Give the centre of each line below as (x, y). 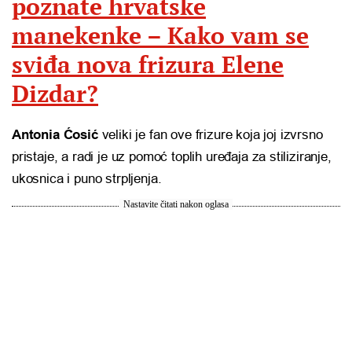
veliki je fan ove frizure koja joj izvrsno (210, 134)
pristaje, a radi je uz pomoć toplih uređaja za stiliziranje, (172, 156)
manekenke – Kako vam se (160, 35)
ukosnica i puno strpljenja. (87, 178)
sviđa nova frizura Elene (148, 64)
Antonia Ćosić (55, 134)
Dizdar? (55, 93)
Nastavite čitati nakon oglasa (176, 204)
